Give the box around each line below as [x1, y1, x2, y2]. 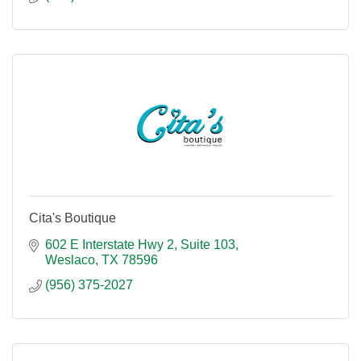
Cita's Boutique [29, 211, 116, 225]
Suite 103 [180, 238, 235, 251]
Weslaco [45, 253, 95, 267]
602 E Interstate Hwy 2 [45, 238, 174, 251]
